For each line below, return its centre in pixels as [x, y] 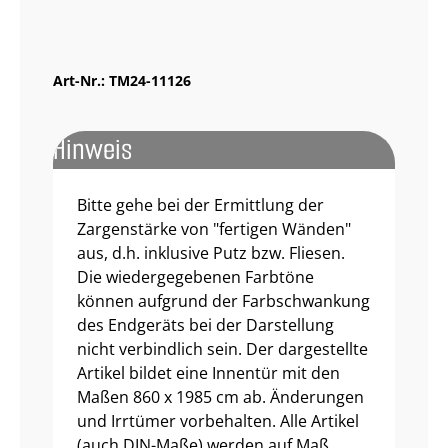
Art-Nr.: [81, 80]
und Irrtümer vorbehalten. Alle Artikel [218, 421]
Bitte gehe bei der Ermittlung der [200, 205]
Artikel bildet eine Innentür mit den [208, 373]
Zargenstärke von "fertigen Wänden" [214, 229]
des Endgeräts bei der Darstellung [205, 325]
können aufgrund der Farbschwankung [223, 301]
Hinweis [92, 149]
